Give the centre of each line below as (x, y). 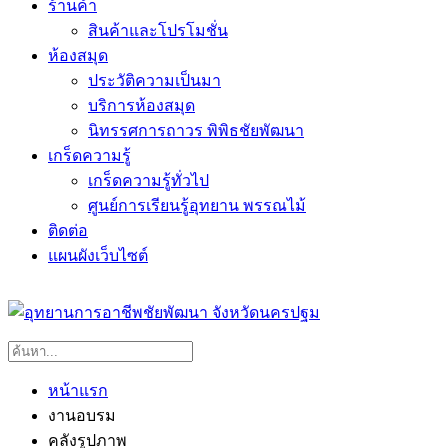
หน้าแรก (78, 390)
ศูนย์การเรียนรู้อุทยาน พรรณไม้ (197, 205)
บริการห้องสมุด (141, 105)
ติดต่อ (68, 230)
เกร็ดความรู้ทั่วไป (148, 180)
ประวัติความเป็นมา (154, 80)
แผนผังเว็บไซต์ (98, 255)
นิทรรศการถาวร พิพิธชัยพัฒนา (196, 130)
